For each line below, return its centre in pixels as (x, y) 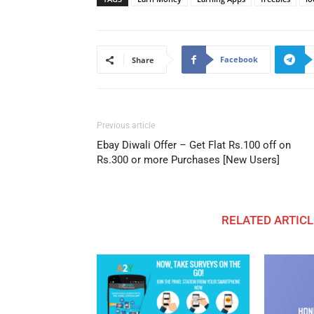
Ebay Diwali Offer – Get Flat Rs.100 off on (194, 145)
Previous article (126, 126)
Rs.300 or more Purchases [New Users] (188, 160)
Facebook (239, 60)
